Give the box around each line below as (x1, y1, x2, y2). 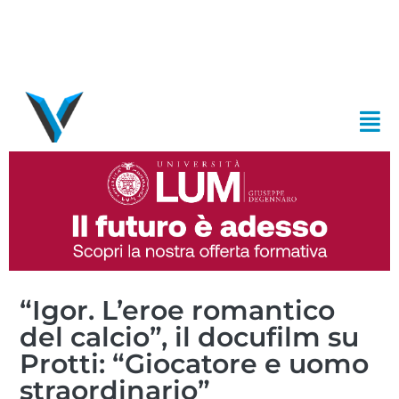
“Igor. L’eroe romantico (20, 293, 336, 327)
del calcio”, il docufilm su (20, 320, 360, 354)
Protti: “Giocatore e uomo (20, 346, 370, 380)
